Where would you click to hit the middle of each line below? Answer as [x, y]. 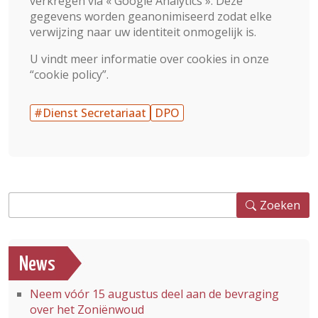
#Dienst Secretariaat [90, 113]
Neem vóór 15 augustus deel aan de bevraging [154, 294]
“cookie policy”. [69, 75]
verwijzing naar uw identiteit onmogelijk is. [143, 32]
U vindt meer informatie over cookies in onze [149, 59]
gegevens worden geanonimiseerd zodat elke [151, 16]
